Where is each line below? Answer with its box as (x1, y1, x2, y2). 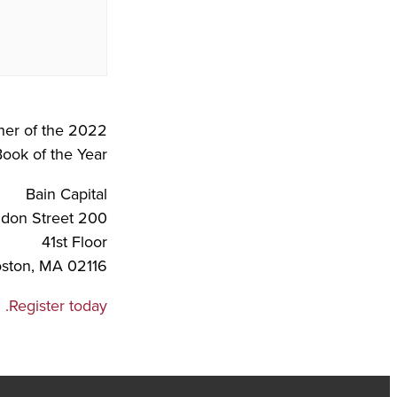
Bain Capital (26, 184, 107, 204)
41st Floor (42, 232, 107, 252)
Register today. (9, 296, 107, 315)
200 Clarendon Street (78, 208, 107, 228)
